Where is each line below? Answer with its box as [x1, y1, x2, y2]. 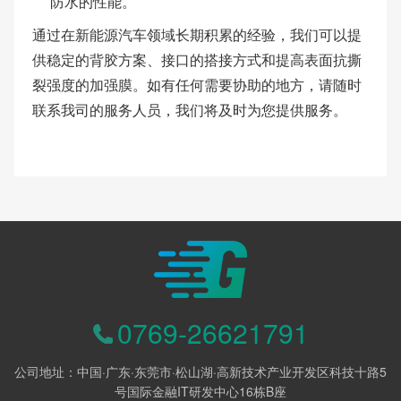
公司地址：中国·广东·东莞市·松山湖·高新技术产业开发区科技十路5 [14, 363, 387, 381]
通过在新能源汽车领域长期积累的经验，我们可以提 [31, 24, 362, 46]
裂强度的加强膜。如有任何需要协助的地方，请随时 [31, 74, 362, 96]
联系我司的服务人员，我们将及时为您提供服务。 [31, 99, 347, 121]
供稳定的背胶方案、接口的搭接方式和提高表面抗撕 [31, 49, 362, 71]
